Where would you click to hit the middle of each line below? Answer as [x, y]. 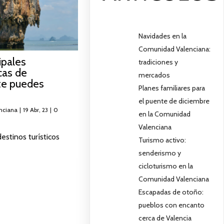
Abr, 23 [39, 109]
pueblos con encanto [172, 205]
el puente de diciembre [174, 101]
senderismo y [160, 153]
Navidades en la [163, 36]
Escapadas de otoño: [171, 192]
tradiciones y [158, 62]
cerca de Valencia [165, 218]
